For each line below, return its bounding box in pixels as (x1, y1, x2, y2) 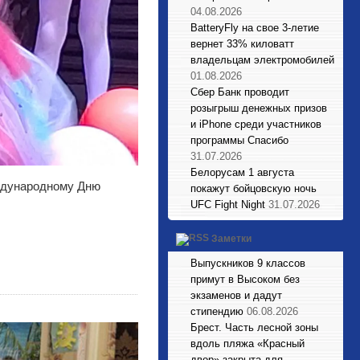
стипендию (190, 305, 243, 317)
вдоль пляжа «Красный (190, 337, 305, 350)
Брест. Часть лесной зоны (190, 321, 318, 333)
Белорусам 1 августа (190, 166, 294, 178)
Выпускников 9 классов (190, 257, 305, 269)
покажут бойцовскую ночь (190, 182, 317, 194)
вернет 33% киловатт (190, 38, 294, 50)
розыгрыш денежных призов (190, 102, 327, 114)
